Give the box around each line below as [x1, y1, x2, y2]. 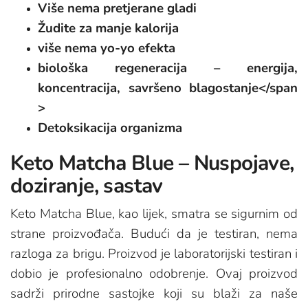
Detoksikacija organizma [38, 119, 182, 137]
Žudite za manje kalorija [38, 19, 179, 38]
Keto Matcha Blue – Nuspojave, [10, 149, 294, 178]
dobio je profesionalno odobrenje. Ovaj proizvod [10, 265, 298, 283]
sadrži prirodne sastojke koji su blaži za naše [10, 285, 298, 303]
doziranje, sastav [10, 172, 163, 201]
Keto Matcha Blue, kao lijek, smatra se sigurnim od [10, 205, 298, 223]
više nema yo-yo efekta [38, 39, 175, 58]
